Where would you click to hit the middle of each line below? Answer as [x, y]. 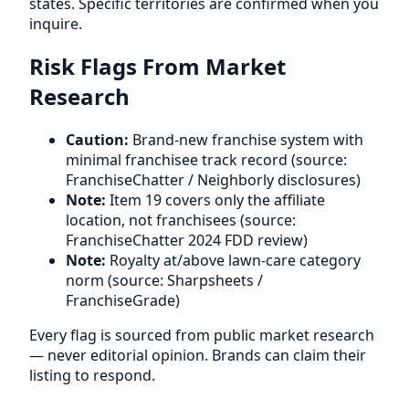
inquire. [56, 23]
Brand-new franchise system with [246, 140]
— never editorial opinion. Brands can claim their [198, 356]
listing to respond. [92, 376]
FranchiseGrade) [123, 301]
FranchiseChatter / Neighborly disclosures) [213, 180]
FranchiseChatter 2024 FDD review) [187, 241]
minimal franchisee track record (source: [206, 160]
